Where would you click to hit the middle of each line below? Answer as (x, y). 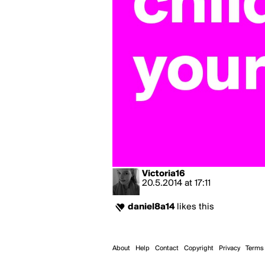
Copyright (199, 248)
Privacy (230, 248)
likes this (194, 207)
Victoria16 (164, 174)
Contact (167, 248)
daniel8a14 (151, 207)
